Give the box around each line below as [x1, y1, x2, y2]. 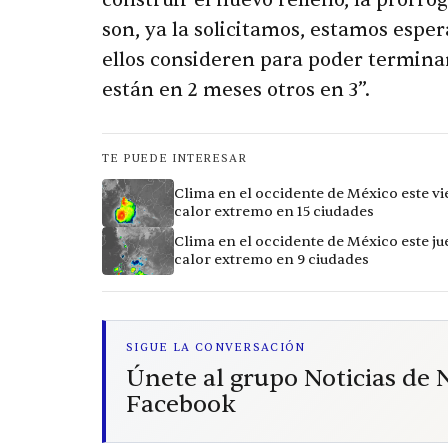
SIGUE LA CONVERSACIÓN [126, 340, 306, 356]
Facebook [126, 389, 236, 421]
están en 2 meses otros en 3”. [102, 78, 370, 103]
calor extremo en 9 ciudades [174, 251, 369, 269]
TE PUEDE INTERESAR [102, 151, 247, 167]
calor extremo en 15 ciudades [174, 203, 374, 221]
